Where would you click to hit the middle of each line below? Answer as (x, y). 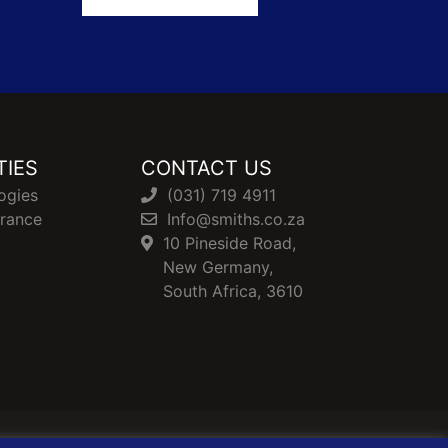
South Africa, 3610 (232, 290)
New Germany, (217, 266)
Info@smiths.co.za (235, 218)
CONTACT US (206, 167)
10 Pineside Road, (229, 242)
